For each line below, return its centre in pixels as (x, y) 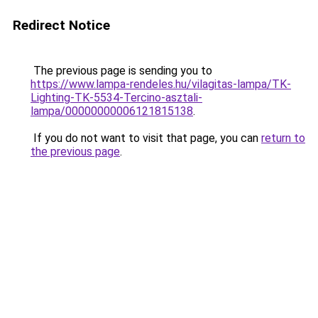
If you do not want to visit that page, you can (146, 138)
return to (283, 138)
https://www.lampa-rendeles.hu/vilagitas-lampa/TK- (161, 84)
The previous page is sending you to (121, 71)
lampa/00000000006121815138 (112, 111)
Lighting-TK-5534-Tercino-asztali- (116, 98)
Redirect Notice (61, 25)
